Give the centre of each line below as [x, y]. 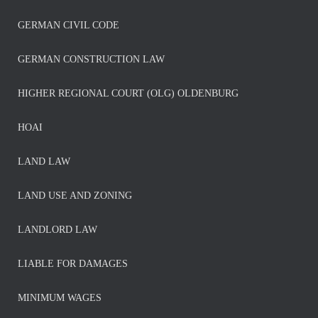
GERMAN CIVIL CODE [68, 25]
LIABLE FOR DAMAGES [73, 264]
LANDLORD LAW [57, 230]
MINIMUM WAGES [60, 298]
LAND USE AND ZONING [75, 196]
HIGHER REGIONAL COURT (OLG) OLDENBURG [128, 93]
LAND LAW [44, 161]
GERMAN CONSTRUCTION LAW [91, 59]
